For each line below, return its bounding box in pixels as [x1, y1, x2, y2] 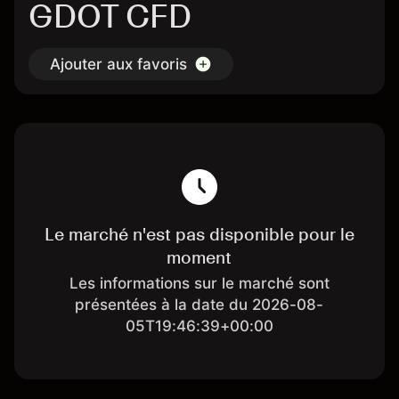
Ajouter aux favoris [50, 55, 187, 73]
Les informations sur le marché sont [69, 274, 330, 292]
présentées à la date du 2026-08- [75, 296, 324, 313]
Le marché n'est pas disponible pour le [44, 224, 354, 245]
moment [167, 247, 232, 268]
